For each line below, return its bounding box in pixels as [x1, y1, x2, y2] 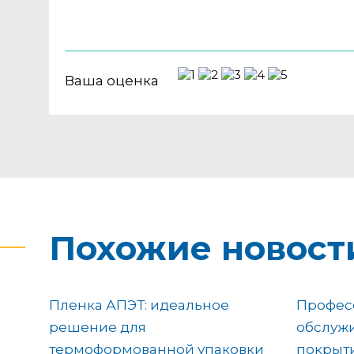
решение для [49, 318, 146, 335]
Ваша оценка [65, 72, 159, 88]
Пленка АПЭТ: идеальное [49, 296, 229, 313]
